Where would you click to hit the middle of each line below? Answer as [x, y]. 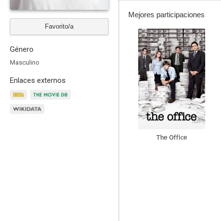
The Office [172, 137]
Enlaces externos [38, 80]
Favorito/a [59, 26]
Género [22, 49]
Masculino [25, 62]
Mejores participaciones [166, 15]
